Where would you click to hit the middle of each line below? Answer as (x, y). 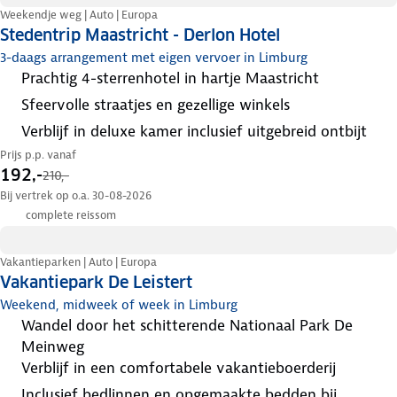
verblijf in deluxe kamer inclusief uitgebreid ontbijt (198, 131)
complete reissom (71, 215)
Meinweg (53, 347)
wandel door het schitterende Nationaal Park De (28, 326)
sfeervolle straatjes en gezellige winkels (160, 104)
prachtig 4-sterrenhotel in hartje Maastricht (175, 78)
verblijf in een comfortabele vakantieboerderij (183, 368)
